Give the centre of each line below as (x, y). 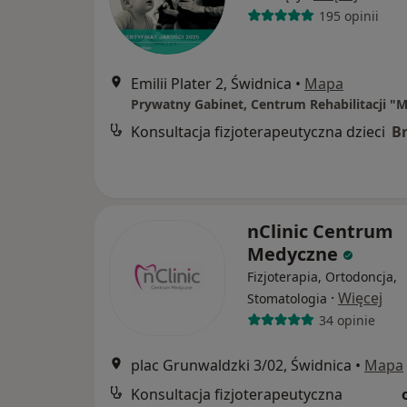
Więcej (360, 298)
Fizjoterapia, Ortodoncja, (322, 277)
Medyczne (295, 254)
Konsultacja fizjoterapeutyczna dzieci (258, 132)
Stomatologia (287, 298)
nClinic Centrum (320, 231)
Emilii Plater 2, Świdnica (211, 84)
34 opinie (347, 320)
